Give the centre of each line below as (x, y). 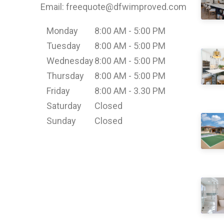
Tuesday (64, 45)
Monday (62, 30)
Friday (58, 90)
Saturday (64, 105)
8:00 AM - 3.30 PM (130, 90)
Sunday (61, 120)
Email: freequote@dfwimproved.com (113, 6)
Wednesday (70, 60)
